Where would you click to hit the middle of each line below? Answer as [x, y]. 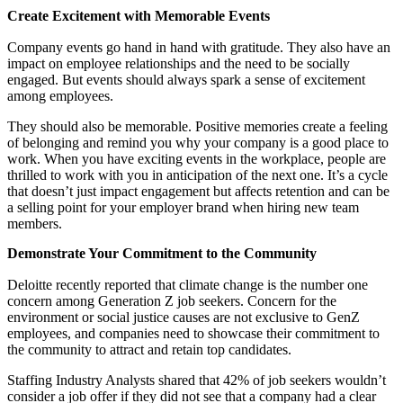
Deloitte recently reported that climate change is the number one [188, 284]
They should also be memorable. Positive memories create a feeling [197, 127]
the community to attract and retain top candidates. [149, 349]
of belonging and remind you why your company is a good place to [198, 143]
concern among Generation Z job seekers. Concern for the [172, 300]
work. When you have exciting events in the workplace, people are [197, 159]
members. [35, 224]
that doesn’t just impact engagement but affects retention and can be [198, 192]
